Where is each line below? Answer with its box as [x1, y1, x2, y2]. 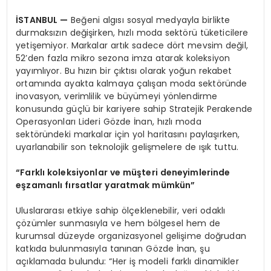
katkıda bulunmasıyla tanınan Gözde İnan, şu [16, 242, 210, 255]
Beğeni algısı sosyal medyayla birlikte [68, 13, 230, 26]
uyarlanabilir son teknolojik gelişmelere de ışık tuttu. [16, 140, 239, 153]
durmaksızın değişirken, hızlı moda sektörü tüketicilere [16, 26, 249, 39]
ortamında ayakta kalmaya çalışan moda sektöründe [16, 77, 247, 90]
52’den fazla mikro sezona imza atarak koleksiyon [16, 51, 230, 64]
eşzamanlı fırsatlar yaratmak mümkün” [16, 178, 195, 191]
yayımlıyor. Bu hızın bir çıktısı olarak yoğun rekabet [16, 64, 232, 77]
